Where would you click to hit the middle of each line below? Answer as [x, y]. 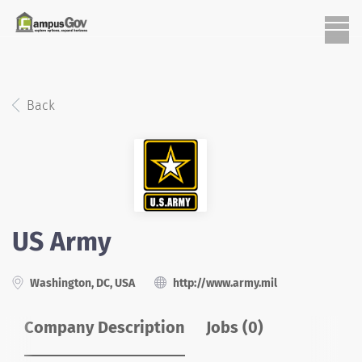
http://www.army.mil [225, 283]
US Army [62, 242]
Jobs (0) [235, 327]
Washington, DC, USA [81, 283]
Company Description [105, 327]
